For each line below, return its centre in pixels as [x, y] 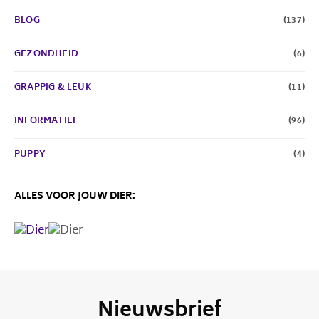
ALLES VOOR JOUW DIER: [75, 197]
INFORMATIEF [46, 121]
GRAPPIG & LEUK [53, 88]
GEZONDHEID [46, 54]
